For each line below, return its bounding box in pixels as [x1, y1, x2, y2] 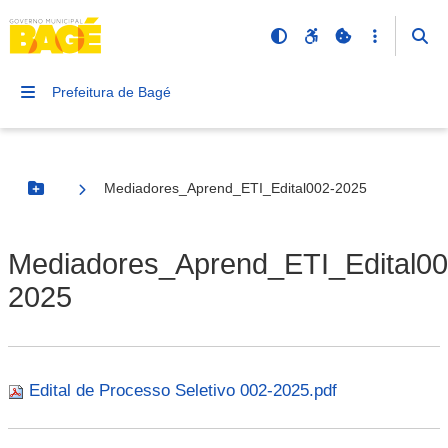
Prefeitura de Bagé [52, 84, 171, 100]
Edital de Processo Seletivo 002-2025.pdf [29, 381, 337, 400]
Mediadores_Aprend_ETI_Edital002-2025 [104, 180, 367, 196]
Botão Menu [34, 188, 118, 205]
